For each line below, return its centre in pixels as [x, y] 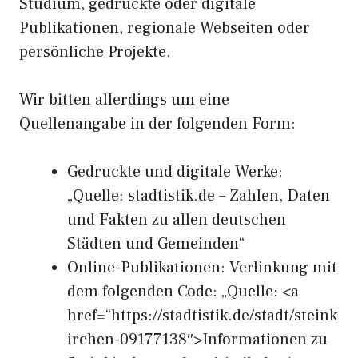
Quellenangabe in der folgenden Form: [157, 124]
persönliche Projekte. [95, 52]
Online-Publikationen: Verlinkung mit [202, 268]
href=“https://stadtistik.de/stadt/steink [202, 316]
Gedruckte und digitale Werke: [175, 172]
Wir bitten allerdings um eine [124, 100]
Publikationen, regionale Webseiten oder [165, 28]
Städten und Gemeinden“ [156, 244]
